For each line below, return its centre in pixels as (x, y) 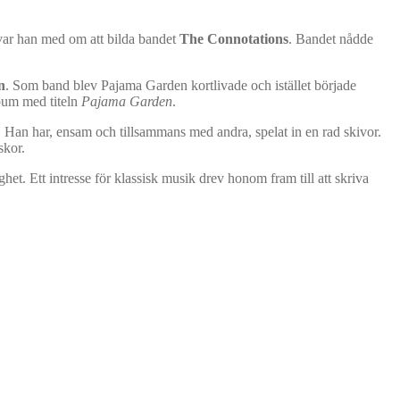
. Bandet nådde (331, 38)
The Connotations (234, 38)
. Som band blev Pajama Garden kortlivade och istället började (181, 85)
